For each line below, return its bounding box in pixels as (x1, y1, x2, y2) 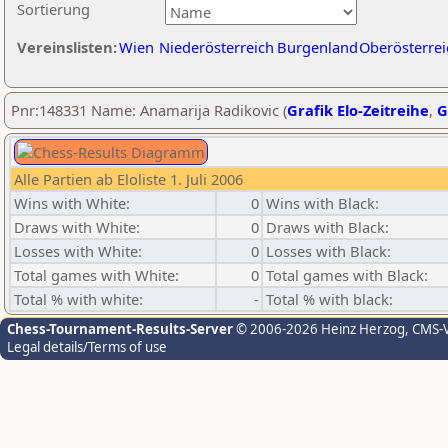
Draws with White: (14, 217, 140, 237)
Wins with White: (14, 193, 130, 213)
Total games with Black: (266, 265, 428, 285)
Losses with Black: (266, 241, 391, 261)
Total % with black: (266, 289, 393, 309)
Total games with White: (14, 265, 179, 285)
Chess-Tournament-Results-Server (7, 320, 233, 338)
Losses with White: (14, 241, 142, 261)
